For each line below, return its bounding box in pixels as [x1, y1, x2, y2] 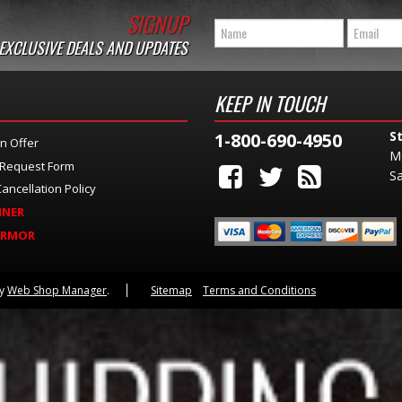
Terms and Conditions [203, 283, 316, 299]
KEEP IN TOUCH [214, 88, 325, 118]
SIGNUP [127, 7, 188, 39]
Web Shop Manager [7, 283, 107, 299]
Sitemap [151, 283, 192, 299]
